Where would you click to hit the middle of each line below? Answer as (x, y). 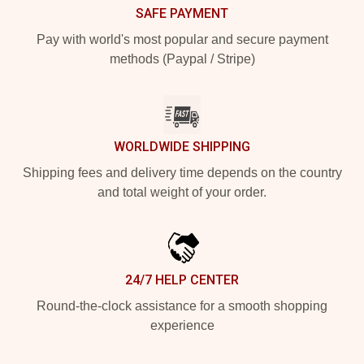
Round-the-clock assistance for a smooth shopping (182, 305)
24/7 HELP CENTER (182, 279)
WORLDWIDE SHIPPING (182, 146)
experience (182, 325)
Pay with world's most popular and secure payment (182, 39)
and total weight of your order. (182, 192)
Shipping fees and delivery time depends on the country (182, 172)
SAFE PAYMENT (182, 13)
